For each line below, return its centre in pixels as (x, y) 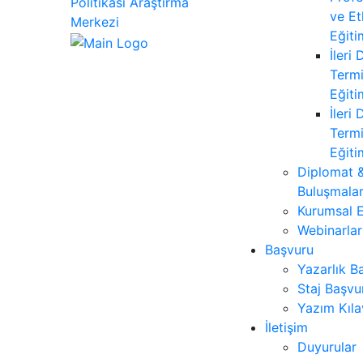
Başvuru (289, 250)
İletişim (286, 327)
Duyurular (327, 347)
